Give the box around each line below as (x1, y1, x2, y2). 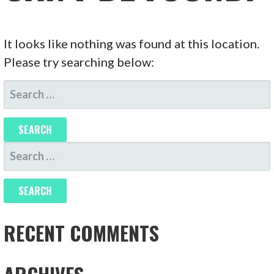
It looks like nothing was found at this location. (4, 36, 260, 51)
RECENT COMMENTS (4, 218, 160, 247)
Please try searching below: (4, 54, 155, 69)
